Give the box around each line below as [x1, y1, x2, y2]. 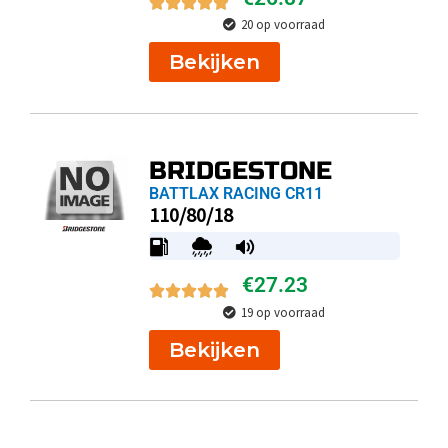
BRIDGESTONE [148, 155, 332, 186]
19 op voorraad [241, 303, 326, 321]
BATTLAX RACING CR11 [148, 183, 323, 203]
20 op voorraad [241, 16, 326, 34]
